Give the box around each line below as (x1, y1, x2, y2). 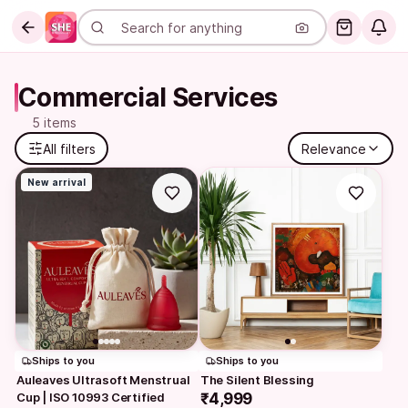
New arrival (27, 177, 87, 188)
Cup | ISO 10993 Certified (16, 389, 165, 404)
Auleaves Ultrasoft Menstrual (16, 372, 190, 387)
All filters (42, 140, 96, 157)
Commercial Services (18, 82, 278, 113)
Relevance (301, 140, 366, 157)
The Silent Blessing (199, 372, 314, 387)
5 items (32, 115, 76, 130)
